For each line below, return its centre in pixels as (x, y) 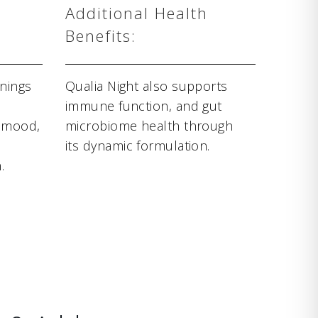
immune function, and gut (144, 106)
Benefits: (101, 36)
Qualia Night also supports (147, 86)
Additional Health (137, 13)
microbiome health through (149, 126)
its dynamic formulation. (138, 146)
